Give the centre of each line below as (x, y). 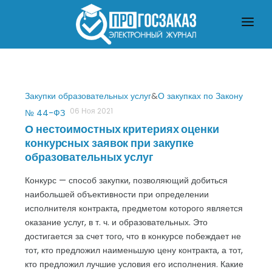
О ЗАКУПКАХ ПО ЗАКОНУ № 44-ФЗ (98, 78)
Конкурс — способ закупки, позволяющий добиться (126, 180)
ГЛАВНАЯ (40, 51)
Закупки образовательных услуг (88, 96)
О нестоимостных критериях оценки (122, 129)
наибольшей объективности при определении (117, 194)
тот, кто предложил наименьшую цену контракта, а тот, (134, 250)
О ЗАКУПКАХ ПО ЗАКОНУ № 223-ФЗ (144, 51)
